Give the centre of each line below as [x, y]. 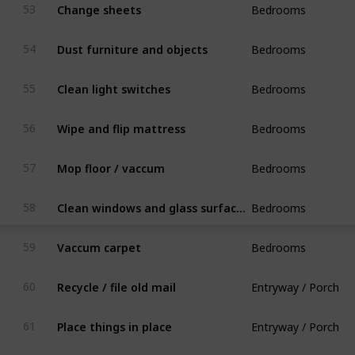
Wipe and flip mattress [121, 122]
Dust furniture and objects [132, 43]
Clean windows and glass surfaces [240, 202]
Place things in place [114, 321]
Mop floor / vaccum [111, 162]
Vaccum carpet [99, 241]
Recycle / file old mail [116, 281]
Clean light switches [113, 83]
